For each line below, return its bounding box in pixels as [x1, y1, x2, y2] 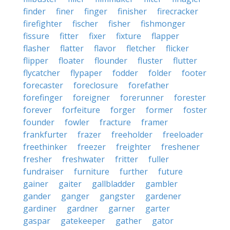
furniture [74, 166, 109, 177]
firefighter [23, 18, 62, 29]
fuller [148, 154, 169, 165]
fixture [116, 30, 141, 42]
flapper [151, 30, 179, 42]
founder [23, 117, 54, 128]
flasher [23, 43, 50, 54]
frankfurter [23, 129, 67, 140]
